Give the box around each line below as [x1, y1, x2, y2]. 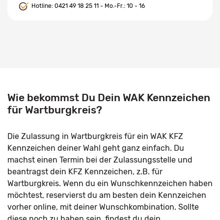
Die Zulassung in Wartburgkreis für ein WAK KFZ [7, 132, 183, 141]
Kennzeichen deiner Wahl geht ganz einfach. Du [7, 143, 184, 153]
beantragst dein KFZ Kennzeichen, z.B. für [7, 167, 163, 176]
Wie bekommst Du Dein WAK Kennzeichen [7, 91, 210, 104]
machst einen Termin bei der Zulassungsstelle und [7, 155, 192, 165]
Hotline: [30, 2, 55, 10]
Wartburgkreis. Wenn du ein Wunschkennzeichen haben [7, 179, 213, 188]
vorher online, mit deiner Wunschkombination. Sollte [7, 202, 199, 212]
